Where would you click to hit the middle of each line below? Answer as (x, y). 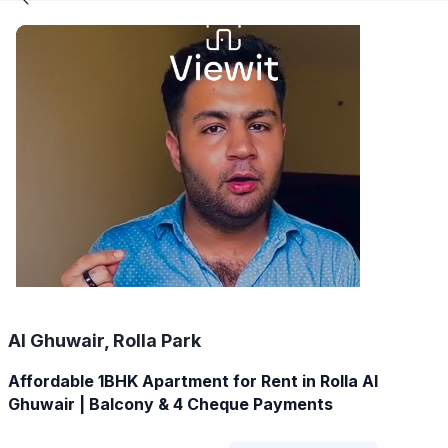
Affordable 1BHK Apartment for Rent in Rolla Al (193, 380)
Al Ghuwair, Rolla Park (104, 340)
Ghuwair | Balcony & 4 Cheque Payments (170, 403)
